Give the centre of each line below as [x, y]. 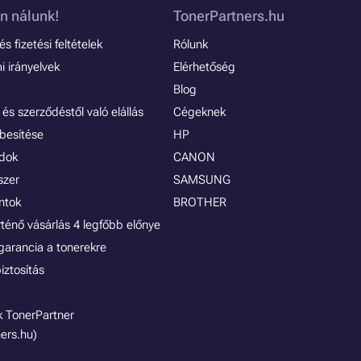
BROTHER [199, 202]
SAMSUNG [201, 180]
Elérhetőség [204, 67]
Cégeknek [199, 112]
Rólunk [190, 44]
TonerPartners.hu [228, 16]
